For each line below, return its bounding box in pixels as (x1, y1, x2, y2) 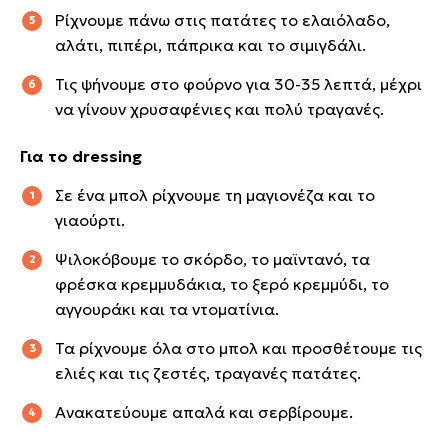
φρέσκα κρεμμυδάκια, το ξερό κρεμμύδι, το (55, 273, 389, 294)
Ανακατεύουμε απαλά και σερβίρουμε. (55, 401, 353, 422)
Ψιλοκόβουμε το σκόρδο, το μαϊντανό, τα (55, 248, 370, 269)
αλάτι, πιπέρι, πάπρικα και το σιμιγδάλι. (55, 34, 366, 55)
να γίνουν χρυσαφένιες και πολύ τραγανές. (55, 98, 384, 119)
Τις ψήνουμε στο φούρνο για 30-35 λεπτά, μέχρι (55, 73, 422, 94)
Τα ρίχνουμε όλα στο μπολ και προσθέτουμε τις (55, 337, 422, 358)
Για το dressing (20, 145, 142, 166)
